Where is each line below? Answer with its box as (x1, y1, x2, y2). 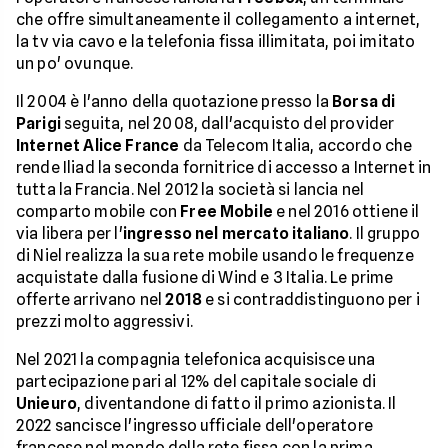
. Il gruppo (349, 224, 421, 243)
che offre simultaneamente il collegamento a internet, (16, 10, 421, 29)
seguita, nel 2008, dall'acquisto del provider (60, 114, 395, 133)
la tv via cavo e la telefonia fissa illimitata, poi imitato (16, 32, 416, 51)
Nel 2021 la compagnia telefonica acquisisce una (16, 350, 376, 369)
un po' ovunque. (16, 54, 134, 73)
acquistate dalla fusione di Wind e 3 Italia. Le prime (16, 268, 394, 287)
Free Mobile (180, 202, 273, 221)
